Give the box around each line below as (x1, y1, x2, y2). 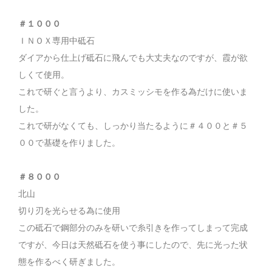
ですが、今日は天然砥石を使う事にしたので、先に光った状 (18, 240, 248, 250)
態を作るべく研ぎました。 (18, 257, 120, 267)
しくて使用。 (18, 70, 69, 80)
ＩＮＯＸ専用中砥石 (18, 36, 95, 46)
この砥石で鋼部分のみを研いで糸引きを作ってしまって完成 (18, 223, 248, 233)
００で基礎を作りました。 (18, 138, 120, 148)
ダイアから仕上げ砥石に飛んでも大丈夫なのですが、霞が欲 (18, 53, 248, 63)
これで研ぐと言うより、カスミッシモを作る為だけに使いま (18, 87, 248, 97)
